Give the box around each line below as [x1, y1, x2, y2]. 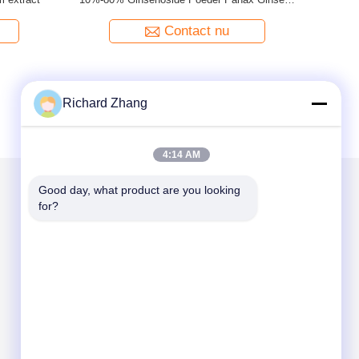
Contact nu [164, 23, 229, 38]
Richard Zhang [63, 96, 147, 110]
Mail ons [46, 202, 106, 220]
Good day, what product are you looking [38, 184, 240, 196]
